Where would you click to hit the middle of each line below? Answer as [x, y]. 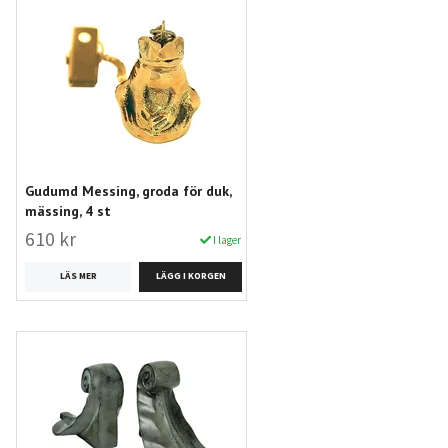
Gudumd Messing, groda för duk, [128, 191]
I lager [226, 240]
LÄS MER [78, 276]
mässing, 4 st [68, 211]
